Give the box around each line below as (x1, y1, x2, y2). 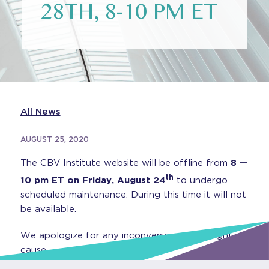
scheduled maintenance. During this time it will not (20, 189, 246, 200)
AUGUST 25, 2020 (20, 134, 89, 144)
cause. (20, 244, 48, 255)
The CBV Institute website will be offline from (20, 157, 231, 168)
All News (20, 106, 61, 117)
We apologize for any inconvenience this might (20, 230, 232, 241)
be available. (20, 204, 76, 214)
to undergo (173, 175, 228, 186)
